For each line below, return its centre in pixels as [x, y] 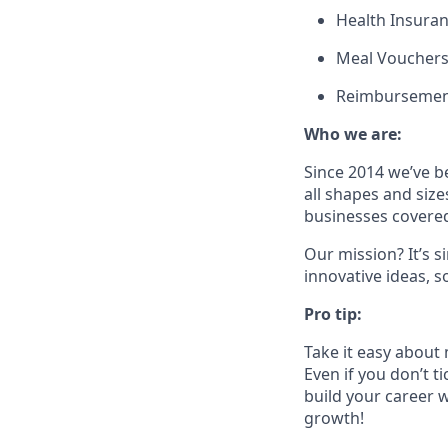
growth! [334, 418]
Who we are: [353, 134]
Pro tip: [333, 314]
